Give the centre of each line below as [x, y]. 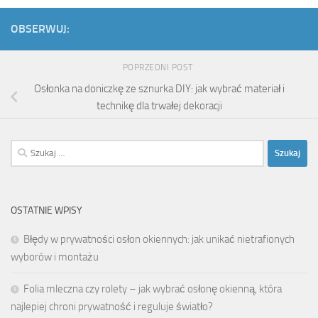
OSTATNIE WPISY [46, 210]
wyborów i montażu [55, 257]
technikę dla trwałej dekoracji [159, 105]
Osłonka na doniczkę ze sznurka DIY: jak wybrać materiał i [159, 88]
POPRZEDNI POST [159, 68]
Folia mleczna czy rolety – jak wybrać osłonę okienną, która [153, 289]
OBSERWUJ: [40, 29]
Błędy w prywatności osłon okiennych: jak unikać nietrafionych [159, 239]
